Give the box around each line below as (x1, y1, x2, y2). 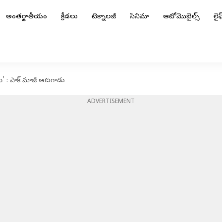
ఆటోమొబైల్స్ (163, 12, 200, 22)
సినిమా (130, 12, 149, 22)
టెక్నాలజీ (92, 12, 116, 22)
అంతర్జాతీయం (6, 12, 47, 22)
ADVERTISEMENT (87, 98, 135, 106)
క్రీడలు (61, 12, 78, 22)
